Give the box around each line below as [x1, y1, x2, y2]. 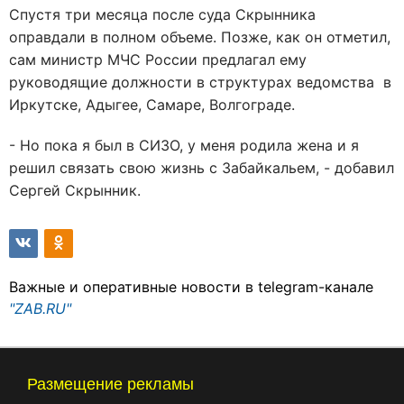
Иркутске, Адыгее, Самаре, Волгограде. [9, 96, 299, 114]
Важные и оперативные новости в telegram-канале [9, 278, 373, 296]
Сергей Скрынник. [9, 181, 145, 199]
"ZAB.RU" [9, 299, 71, 317]
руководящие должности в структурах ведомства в [9, 73, 391, 91]
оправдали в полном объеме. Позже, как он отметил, [9, 28, 390, 46]
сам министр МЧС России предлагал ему [9, 50, 307, 69]
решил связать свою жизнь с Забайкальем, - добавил [9, 159, 394, 177]
